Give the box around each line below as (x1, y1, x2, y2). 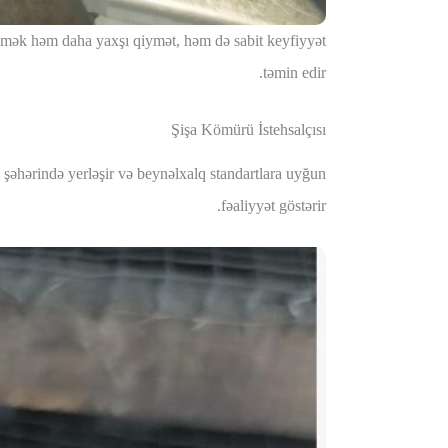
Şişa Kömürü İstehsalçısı (171, 121, 326, 139)
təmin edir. (263, 63, 326, 81)
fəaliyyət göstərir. (221, 196, 326, 214)
